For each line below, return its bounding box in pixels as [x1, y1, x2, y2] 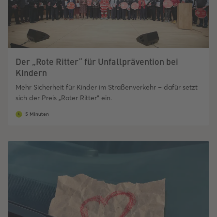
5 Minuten [25, 111, 49, 118]
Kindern [15, 66, 47, 79]
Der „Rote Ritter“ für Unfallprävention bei [15, 55, 178, 68]
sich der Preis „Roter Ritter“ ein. [15, 93, 112, 103]
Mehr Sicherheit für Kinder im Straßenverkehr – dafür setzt [15, 83, 198, 92]
